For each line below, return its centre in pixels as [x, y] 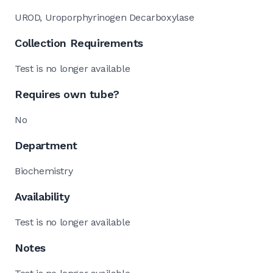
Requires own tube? [67, 94]
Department [46, 145]
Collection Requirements [79, 43]
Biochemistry [44, 171]
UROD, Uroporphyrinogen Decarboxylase [105, 17]
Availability [42, 196]
